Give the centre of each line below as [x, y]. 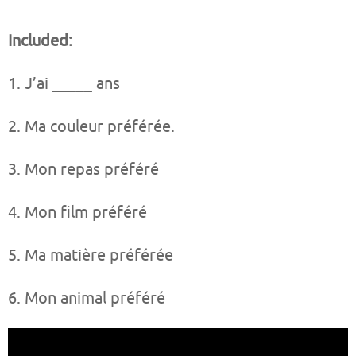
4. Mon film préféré [77, 213]
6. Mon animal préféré [87, 299]
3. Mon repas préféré [83, 170]
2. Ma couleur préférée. [91, 127]
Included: [40, 41]
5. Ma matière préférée [91, 256]
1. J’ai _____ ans [64, 84]
